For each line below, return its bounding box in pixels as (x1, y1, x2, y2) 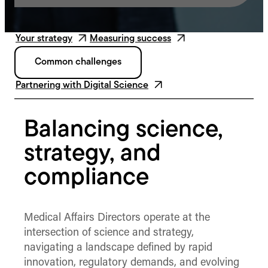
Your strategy (16, 34, 72, 44)
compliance (24, 166, 149, 191)
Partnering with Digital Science (16, 81, 148, 91)
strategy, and (24, 142, 161, 167)
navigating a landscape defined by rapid (24, 242, 212, 254)
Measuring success (90, 34, 171, 44)
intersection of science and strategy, (24, 227, 194, 239)
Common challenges (35, 57, 121, 68)
